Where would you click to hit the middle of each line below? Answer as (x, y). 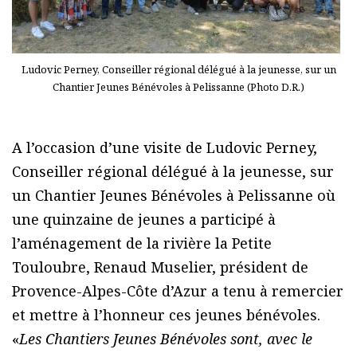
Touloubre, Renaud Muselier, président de (160, 267)
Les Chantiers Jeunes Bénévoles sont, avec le (166, 339)
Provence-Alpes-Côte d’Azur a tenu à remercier (178, 291)
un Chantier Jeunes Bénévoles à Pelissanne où (174, 196)
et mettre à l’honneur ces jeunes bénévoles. (166, 315)
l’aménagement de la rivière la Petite (142, 243)
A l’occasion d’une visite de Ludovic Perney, (165, 148)
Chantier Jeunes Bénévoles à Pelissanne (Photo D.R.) (178, 87)
